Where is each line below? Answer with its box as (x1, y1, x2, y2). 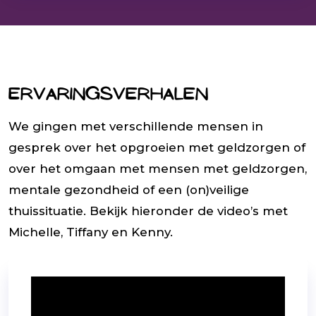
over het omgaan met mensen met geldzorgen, (8, 162, 307, 176)
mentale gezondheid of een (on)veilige (8, 183, 249, 197)
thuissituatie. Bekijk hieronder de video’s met (8, 204, 288, 219)
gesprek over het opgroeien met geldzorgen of (8, 140, 305, 155)
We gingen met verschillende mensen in (8, 119, 263, 134)
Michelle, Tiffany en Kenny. (8, 225, 173, 240)
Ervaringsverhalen (8, 80, 208, 110)
